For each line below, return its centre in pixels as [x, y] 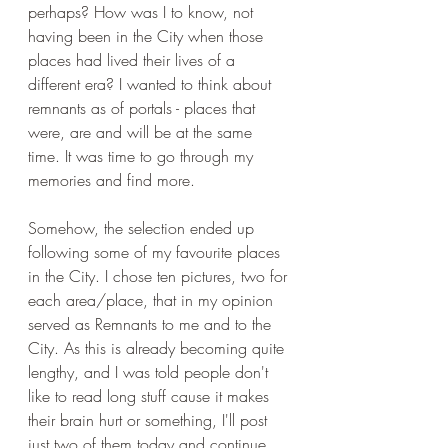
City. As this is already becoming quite [158, 348]
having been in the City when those [148, 36]
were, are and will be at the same [142, 132]
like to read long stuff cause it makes [151, 396]
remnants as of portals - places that [144, 108]
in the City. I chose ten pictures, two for [160, 276]
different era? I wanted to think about [152, 84]
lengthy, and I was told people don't [150, 372]
